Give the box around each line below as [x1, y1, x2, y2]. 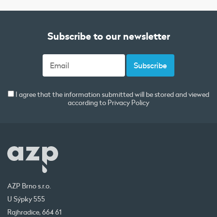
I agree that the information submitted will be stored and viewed [14, 90, 209, 99]
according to [68, 98, 108, 108]
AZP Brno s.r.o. [7, 181, 51, 190]
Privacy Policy [108, 98, 149, 108]
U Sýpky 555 [7, 194, 45, 203]
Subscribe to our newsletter [47, 29, 170, 43]
